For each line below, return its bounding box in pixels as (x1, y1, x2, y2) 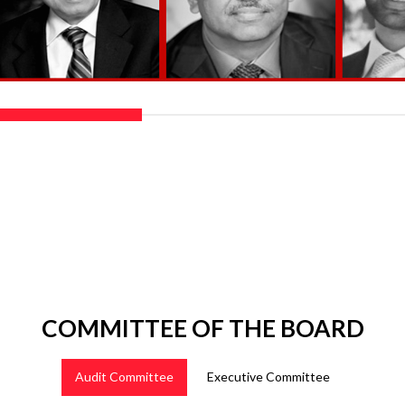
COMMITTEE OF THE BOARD (41, 314, 364, 344)
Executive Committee (207, 369, 330, 385)
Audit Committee (75, 369, 174, 385)
